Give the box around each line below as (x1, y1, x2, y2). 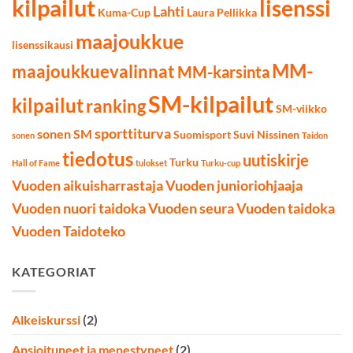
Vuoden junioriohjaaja (165, 176, 303, 195)
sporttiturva (95, 124, 171, 143)
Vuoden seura (148, 199, 234, 217)
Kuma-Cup (98, 6, 150, 20)
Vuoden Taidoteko (12, 222, 125, 240)
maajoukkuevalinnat (12, 61, 175, 83)
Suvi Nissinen (233, 128, 299, 142)
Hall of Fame (12, 158, 60, 169)
